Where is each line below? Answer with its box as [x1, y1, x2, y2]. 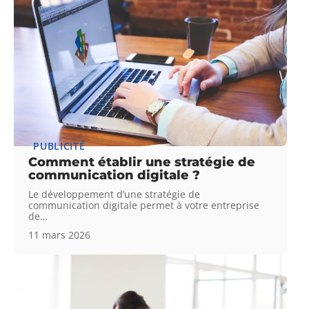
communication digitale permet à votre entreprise [28, 199, 260, 212]
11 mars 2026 [28, 228, 91, 242]
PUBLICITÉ [33, 139, 86, 153]
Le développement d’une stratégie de [28, 188, 201, 201]
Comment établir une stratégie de [28, 154, 256, 170]
